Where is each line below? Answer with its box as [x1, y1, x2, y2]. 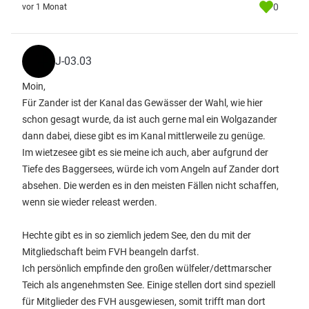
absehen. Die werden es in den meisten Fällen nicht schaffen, [22, 180, 279, 191]
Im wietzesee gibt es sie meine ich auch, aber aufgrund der [22, 147, 268, 158]
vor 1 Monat [22, 2, 67, 12]
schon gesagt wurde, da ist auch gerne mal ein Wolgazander [22, 114, 277, 125]
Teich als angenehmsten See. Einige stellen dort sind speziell [22, 279, 275, 290]
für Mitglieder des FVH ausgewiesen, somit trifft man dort [22, 296, 266, 307]
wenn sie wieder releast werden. [22, 197, 157, 208]
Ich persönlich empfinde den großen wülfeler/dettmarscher [22, 263, 272, 274]
